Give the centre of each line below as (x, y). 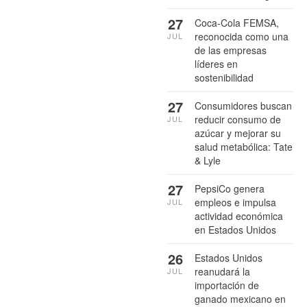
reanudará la (222, 271)
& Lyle (208, 160)
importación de (227, 285)
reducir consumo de (238, 119)
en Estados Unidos (235, 229)
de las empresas (231, 50)
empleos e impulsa (235, 202)
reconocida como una (242, 36)
